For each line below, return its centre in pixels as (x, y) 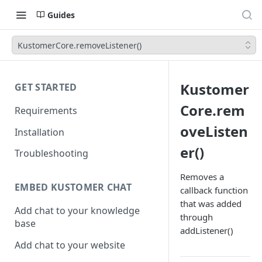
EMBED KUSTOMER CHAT (73, 187)
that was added (211, 204)
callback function (214, 190)
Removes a (202, 177)
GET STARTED (46, 87)
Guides (61, 15)
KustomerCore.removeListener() (80, 45)
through (196, 217)
